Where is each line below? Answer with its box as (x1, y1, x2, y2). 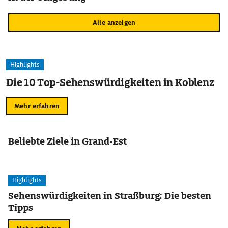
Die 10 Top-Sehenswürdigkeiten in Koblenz (6, 76, 215, 89)
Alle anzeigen (93, 18, 135, 27)
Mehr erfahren (14, 101, 60, 110)
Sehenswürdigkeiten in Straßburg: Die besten (8, 190, 211, 202)
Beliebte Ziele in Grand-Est (8, 135, 127, 147)
